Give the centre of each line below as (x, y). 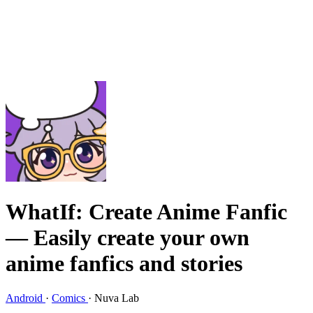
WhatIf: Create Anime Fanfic (146, 212)
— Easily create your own (128, 238)
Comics (70, 298)
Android (26, 298)
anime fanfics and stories (124, 264)
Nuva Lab (117, 298)
